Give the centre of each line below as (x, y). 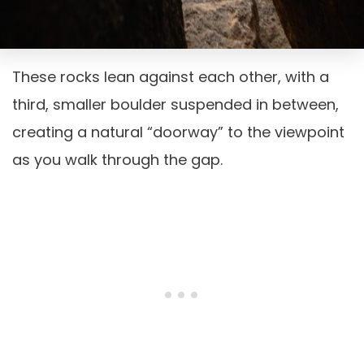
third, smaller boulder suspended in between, (175, 105)
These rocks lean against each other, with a (171, 77)
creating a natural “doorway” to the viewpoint (178, 132)
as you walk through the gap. (117, 160)
